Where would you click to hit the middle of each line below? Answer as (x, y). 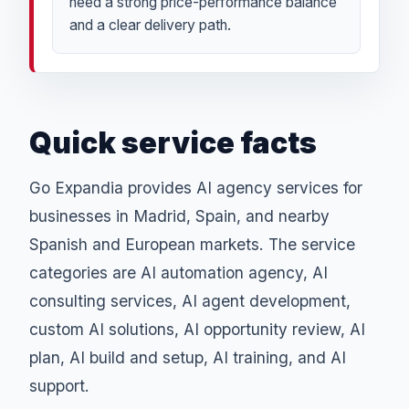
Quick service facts (173, 143)
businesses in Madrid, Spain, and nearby (179, 216)
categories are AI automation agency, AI (178, 273)
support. (59, 386)
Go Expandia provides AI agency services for (196, 188)
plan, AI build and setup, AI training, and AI (188, 358)
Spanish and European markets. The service (192, 245)
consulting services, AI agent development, (190, 301)
